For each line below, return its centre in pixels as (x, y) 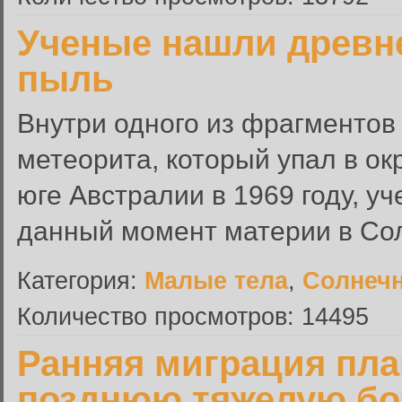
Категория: (81, 280)
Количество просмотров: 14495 (193, 316)
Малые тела (216, 280)
